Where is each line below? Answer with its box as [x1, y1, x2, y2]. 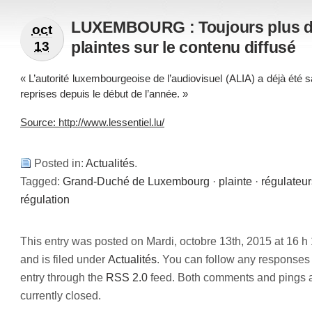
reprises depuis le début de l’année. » [20, 87, 188, 100]
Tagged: [20, 174, 63, 187]
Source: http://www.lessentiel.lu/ [20, 116, 164, 129]
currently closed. [20, 288, 101, 302]
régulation [20, 192, 70, 205]
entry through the [20, 270, 106, 283]
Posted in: [34, 156, 86, 169]
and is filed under [20, 252, 108, 265]
